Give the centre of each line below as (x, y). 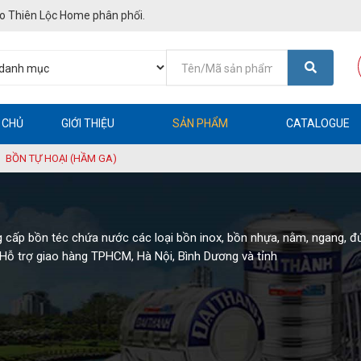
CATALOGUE (318, 124)
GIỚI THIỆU (88, 124)
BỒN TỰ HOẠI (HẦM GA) (61, 159)
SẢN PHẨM (200, 124)
